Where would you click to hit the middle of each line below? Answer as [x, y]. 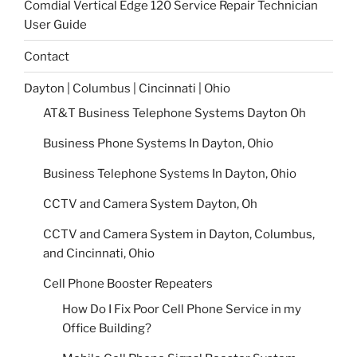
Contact [47, 56]
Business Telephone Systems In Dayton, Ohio [170, 174]
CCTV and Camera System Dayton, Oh [150, 204]
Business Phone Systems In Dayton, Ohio [158, 144]
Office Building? [107, 328]
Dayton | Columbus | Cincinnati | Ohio [127, 88]
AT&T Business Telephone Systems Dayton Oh [175, 114]
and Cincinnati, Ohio [99, 254]
